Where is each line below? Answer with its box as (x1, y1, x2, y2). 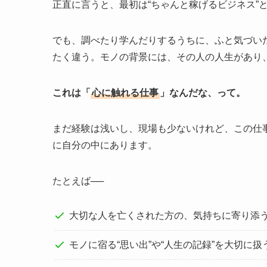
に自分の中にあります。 (52, 140, 157, 151)
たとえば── (52, 176, 104, 187)
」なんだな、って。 (160, 88, 246, 98)
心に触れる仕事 (92, 88, 159, 98)
